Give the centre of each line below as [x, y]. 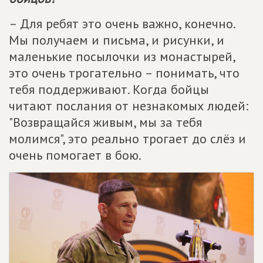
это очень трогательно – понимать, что [124, 73]
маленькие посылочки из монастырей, [122, 56]
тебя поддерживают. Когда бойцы [109, 89]
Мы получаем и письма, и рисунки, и [117, 40]
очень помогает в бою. [75, 155]
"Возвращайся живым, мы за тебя [105, 122]
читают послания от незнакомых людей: [129, 106]
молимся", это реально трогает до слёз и [127, 139]
